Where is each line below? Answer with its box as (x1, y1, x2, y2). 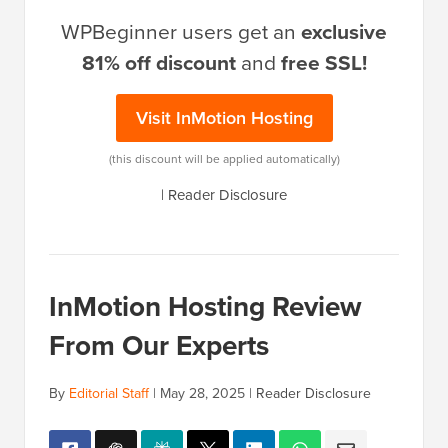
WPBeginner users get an (61, 16, 301, 47)
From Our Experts (49, 325, 269, 366)
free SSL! (280, 47, 367, 79)
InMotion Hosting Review (49, 286, 362, 327)
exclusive (301, 16, 387, 48)
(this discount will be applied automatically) (108, 150, 340, 168)
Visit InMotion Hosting (135, 105, 313, 131)
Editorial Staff (69, 383, 149, 404)
